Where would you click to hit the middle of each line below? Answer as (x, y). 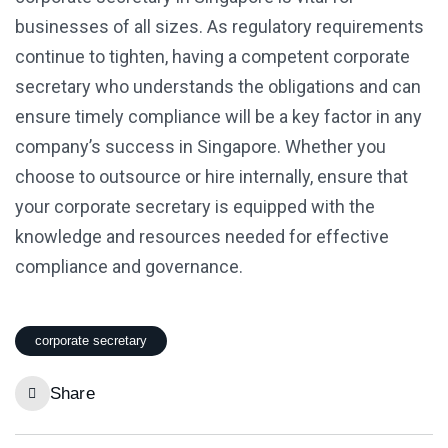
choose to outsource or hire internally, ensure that (211, 177)
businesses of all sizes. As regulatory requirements (219, 27)
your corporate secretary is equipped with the (195, 207)
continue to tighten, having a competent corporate (212, 57)
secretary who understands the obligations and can (218, 87)
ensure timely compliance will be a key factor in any (218, 117)
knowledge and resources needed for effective (202, 237)
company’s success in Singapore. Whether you (200, 147)
